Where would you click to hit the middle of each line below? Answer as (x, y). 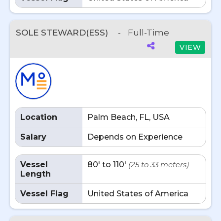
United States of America (138, 194)
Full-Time (148, 33)
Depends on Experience (135, 137)
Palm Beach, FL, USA (129, 117)
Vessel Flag (44, 194)
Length (36, 174)
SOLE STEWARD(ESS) (63, 33)
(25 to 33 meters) (159, 165)
